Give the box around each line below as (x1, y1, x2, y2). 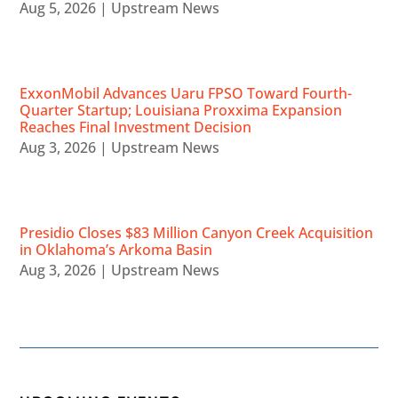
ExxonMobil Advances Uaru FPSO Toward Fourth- (20, 84, 353, 104)
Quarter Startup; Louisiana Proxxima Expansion (20, 100, 343, 121)
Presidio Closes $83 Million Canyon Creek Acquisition (20, 223, 374, 243)
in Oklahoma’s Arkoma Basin (20, 240, 213, 260)
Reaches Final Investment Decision (20, 117, 252, 138)
